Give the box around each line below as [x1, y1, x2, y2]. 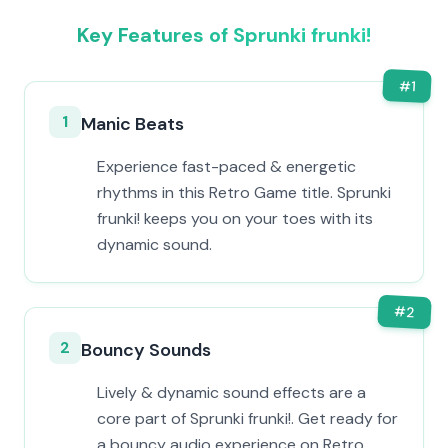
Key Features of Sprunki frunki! [77, 22, 371, 48]
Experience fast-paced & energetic [97, 156, 356, 177]
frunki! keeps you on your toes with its [97, 208, 373, 229]
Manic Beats [81, 112, 184, 136]
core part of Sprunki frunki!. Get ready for [97, 408, 398, 429]
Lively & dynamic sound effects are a [97, 382, 366, 403]
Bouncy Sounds [81, 338, 211, 362]
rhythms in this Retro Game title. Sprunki [97, 182, 391, 203]
